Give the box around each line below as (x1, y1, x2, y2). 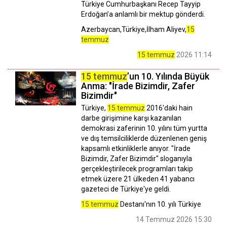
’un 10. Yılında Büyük (127, 70, 209, 82)
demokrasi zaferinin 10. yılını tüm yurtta (81, 124, 207, 132)
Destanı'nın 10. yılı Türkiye (119, 200, 201, 208)
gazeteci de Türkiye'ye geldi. (81, 184, 171, 193)
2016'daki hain (145, 103, 193, 112)
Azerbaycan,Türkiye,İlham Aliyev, (81, 25, 186, 33)
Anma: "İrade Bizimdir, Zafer (81, 80, 195, 91)
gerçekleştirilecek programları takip (81, 164, 193, 173)
